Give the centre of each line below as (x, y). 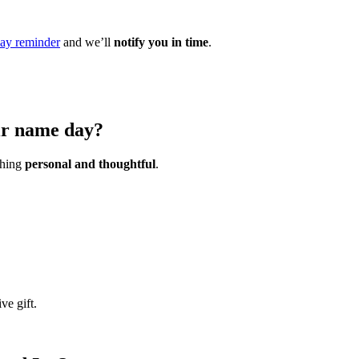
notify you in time (161, 42)
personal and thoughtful (90, 164)
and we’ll (87, 42)
